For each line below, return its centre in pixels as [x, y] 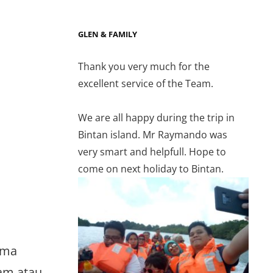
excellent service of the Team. [146, 83]
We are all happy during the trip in [156, 117]
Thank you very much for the [144, 66]
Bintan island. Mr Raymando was [153, 134]
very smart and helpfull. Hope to [152, 151]
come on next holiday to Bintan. [151, 168]
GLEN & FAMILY [108, 34]
